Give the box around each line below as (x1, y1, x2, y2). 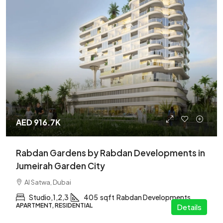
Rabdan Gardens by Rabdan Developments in (16, 147, 205, 158)
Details (177, 202, 202, 212)
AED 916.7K (16, 117, 61, 127)
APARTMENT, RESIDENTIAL (16, 202, 93, 209)
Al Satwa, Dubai (24, 178, 71, 186)
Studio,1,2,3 (29, 193, 69, 202)
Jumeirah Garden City (16, 160, 105, 171)
